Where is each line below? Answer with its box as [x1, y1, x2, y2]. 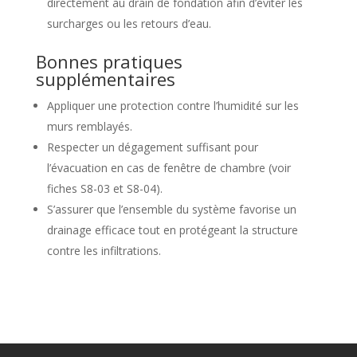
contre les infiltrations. [46, 243, 161, 258]
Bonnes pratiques [35, 49, 182, 73]
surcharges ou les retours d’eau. [46, 16, 211, 31]
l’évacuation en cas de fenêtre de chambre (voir [46, 160, 291, 175]
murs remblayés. [46, 119, 132, 134]
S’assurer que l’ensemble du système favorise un [46, 202, 296, 217]
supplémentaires [35, 67, 175, 91]
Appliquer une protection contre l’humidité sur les [46, 98, 299, 113]
